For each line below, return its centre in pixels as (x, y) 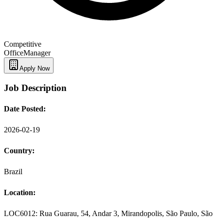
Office (14, 53)
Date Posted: (25, 109)
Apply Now (35, 68)
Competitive (23, 44)
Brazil (13, 172)
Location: (20, 193)
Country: (19, 151)
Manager (37, 53)
